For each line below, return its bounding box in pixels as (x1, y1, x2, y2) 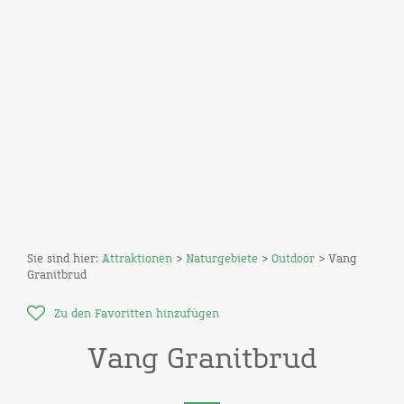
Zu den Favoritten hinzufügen (54, 309, 219, 320)
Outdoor (271, 254, 315, 265)
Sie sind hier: (27, 254, 102, 265)
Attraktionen (102, 254, 172, 265)
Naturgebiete (186, 254, 258, 265)
